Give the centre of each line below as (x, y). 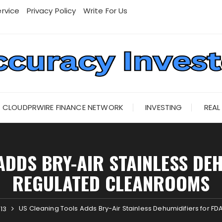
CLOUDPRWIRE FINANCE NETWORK (63, 107)
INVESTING (164, 107)
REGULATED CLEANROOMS (111, 183)
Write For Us (105, 11)
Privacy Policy (51, 11)
